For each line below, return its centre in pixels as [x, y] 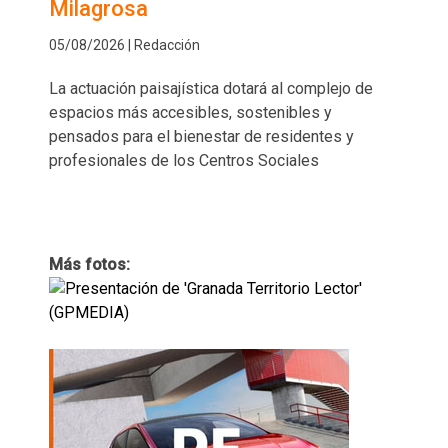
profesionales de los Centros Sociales [184, 160]
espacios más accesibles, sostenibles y [190, 112]
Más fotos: [89, 264]
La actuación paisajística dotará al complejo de [211, 88]
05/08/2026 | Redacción [124, 44]
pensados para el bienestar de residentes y [201, 136]
